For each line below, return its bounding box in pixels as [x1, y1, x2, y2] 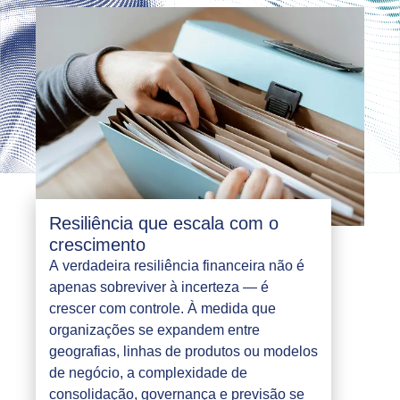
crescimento [49, 234, 146, 254]
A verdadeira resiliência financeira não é [49, 257, 304, 273]
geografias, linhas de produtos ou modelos [49, 343, 318, 359]
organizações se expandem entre [49, 321, 260, 337]
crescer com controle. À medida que [49, 300, 276, 316]
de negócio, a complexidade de [49, 364, 247, 380]
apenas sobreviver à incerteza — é [49, 279, 269, 295]
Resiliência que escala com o [49, 212, 279, 233]
